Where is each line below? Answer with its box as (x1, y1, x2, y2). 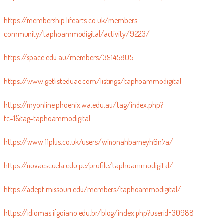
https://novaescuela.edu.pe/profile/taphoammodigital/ (3, 166, 173, 177)
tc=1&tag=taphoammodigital (3, 119, 90, 130)
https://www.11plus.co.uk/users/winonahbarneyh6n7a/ (3, 143, 173, 153)
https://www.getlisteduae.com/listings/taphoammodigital (3, 82, 181, 92)
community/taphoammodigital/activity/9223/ (3, 35, 150, 45)
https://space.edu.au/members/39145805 (3, 58, 133, 69)
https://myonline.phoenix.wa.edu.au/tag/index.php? (3, 106, 163, 116)
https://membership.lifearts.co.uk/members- (3, 21, 140, 31)
